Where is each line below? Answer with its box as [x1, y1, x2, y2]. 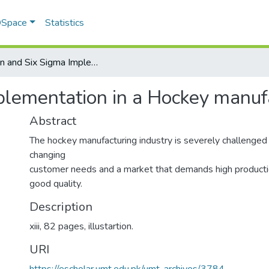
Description [29, 199, 92, 215]
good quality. [29, 177, 82, 190]
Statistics [45, 16, 85, 29]
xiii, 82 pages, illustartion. [29, 220, 133, 233]
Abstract [29, 113, 76, 129]
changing [29, 148, 65, 162]
